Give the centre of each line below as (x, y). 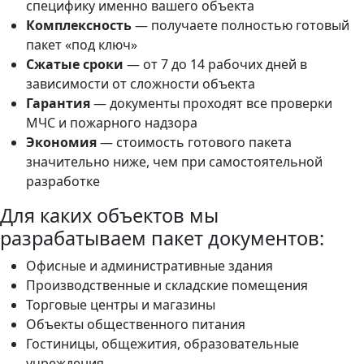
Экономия (61, 142)
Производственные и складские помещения (167, 285)
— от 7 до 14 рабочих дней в (215, 64)
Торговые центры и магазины (121, 304)
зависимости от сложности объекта (141, 83)
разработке (63, 181)
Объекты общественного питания (136, 324)
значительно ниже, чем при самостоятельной (174, 161)
